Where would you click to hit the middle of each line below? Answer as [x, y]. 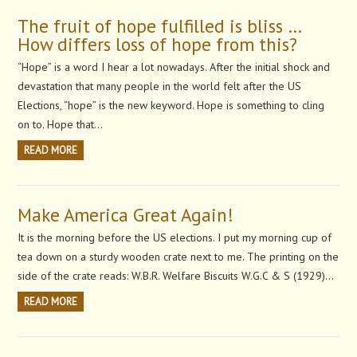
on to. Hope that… [61, 125]
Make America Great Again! [126, 215]
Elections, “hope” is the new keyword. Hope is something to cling [171, 106]
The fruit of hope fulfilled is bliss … [159, 26]
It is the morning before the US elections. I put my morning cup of [175, 238]
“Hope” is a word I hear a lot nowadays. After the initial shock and [174, 67]
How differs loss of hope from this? [158, 45]
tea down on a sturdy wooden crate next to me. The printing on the [178, 257]
